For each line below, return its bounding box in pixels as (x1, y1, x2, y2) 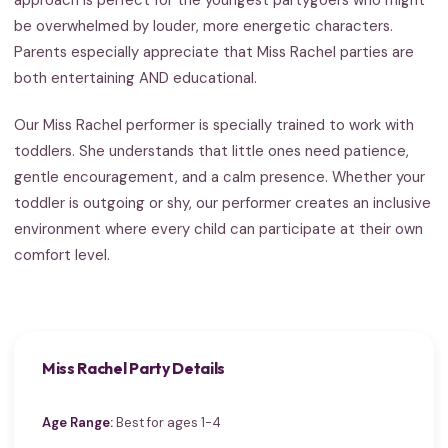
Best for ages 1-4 (113, 413, 221, 431)
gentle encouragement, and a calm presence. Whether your (14, 166, 425, 187)
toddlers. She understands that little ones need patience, (14, 140, 409, 161)
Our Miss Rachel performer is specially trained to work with (14, 114, 414, 135)
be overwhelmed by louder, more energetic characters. (14, 15, 393, 36)
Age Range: (42, 413, 113, 431)
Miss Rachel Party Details (42, 357, 226, 378)
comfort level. (14, 244, 110, 265)
